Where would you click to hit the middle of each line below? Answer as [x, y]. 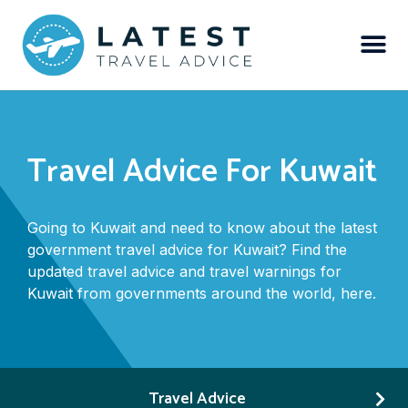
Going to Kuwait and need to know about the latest [202, 227]
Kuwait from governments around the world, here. [202, 293]
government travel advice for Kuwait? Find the [187, 249]
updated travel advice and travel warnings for [184, 271]
